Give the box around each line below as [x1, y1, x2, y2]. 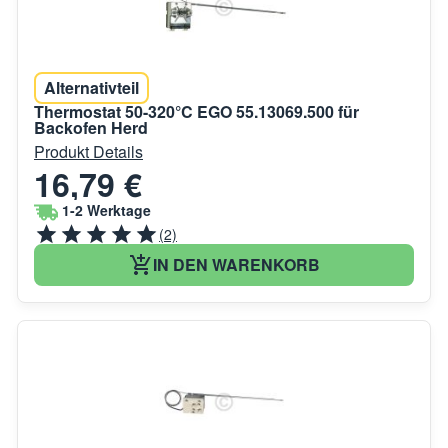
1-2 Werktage [62, 200, 151, 221]
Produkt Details [34, 139, 143, 163]
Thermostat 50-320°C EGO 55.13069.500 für [34, 99, 359, 123]
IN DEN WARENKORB [152, 252, 320, 276]
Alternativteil [44, 75, 139, 99]
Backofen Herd [34, 115, 148, 139]
